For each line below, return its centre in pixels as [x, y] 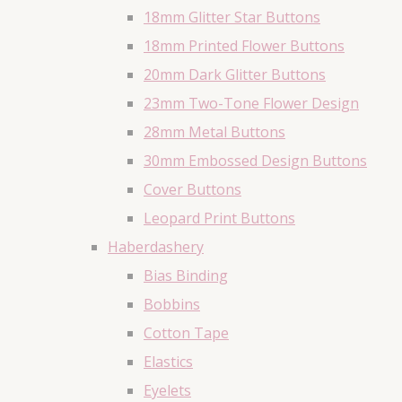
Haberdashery [156, 247]
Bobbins [172, 305]
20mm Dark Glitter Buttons [235, 75]
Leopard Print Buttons [219, 218]
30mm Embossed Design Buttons [255, 161]
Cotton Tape [186, 333]
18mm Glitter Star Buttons [232, 17]
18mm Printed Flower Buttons [244, 46]
